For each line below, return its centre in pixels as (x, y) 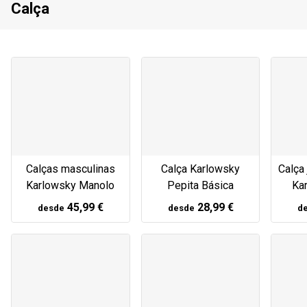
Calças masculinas (70, 169)
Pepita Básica (201, 186)
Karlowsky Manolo (71, 186)
